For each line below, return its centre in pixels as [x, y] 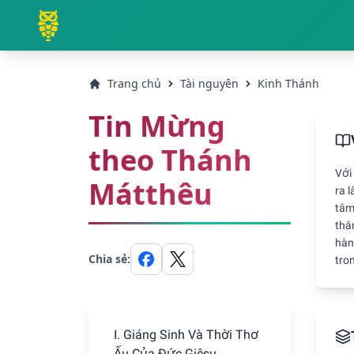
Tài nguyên [209, 84]
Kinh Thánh [288, 84]
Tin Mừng [157, 127]
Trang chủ [134, 84]
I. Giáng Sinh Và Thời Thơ [186, 335]
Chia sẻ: [109, 259]
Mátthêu [151, 195]
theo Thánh [170, 161]
